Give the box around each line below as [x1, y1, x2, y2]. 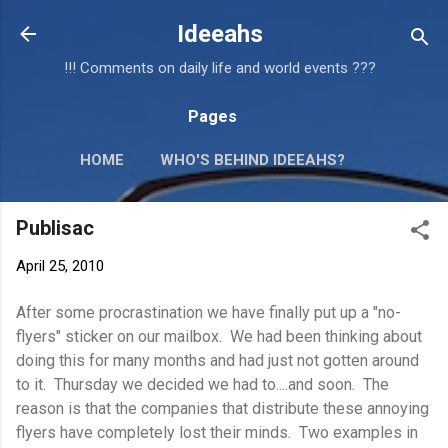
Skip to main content [156, 16, 292, 34]
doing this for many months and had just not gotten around [16, 350, 419, 370]
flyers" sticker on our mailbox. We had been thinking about [16, 326, 422, 346]
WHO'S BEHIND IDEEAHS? [160, 151, 345, 169]
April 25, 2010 [16, 257, 104, 275]
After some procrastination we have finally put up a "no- [16, 302, 401, 322]
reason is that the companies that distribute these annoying [16, 398, 429, 418]
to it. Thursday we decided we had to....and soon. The [16, 374, 389, 394]
